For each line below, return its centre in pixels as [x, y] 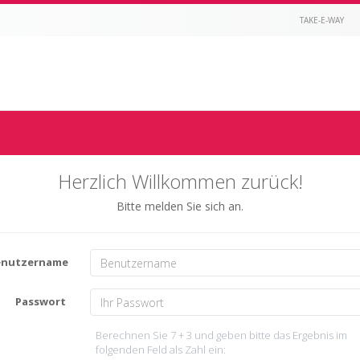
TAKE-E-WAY [322, 20]
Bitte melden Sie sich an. [180, 206]
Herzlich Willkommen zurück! [180, 181]
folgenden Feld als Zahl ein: [161, 350]
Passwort [40, 301]
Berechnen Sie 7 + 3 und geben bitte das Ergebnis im [221, 335]
